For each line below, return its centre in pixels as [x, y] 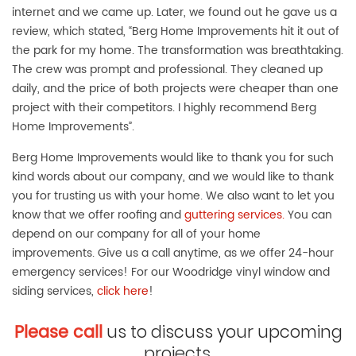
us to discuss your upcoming [222, 332]
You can [308, 215]
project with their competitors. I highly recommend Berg [164, 108]
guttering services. [234, 215]
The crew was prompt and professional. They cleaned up [167, 70]
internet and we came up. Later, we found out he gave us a [174, 13]
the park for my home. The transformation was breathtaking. [178, 51]
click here [123, 292]
